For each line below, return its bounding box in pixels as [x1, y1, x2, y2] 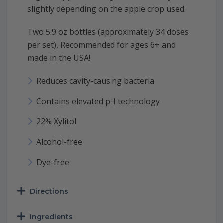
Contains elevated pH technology [36, 95, 160, 107]
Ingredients [30, 212, 73, 221]
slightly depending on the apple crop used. [27, 3, 186, 14]
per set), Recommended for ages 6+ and [27, 39, 176, 50]
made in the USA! [27, 52, 90, 63]
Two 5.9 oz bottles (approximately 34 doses [27, 26, 189, 37]
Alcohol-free [36, 136, 82, 147]
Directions [30, 186, 68, 196]
